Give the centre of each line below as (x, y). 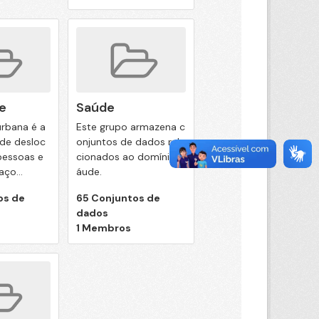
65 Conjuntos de (118, 198)
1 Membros (103, 228)
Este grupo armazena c (130, 126)
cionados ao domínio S (130, 156)
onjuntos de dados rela (130, 141)
